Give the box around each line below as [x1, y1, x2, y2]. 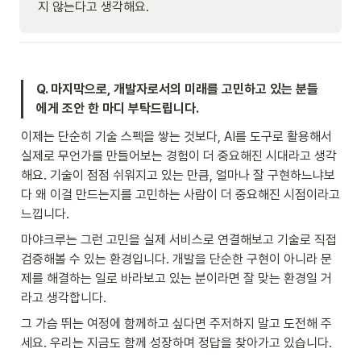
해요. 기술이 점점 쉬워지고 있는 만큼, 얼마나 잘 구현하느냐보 [21, 167, 335, 183]
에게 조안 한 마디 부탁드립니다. [36, 100, 199, 116]
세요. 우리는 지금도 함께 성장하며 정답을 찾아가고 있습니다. [21, 334, 332, 351]
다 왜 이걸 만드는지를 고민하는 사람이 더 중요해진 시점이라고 [21, 186, 340, 202]
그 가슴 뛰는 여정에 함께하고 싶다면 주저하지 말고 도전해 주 [21, 315, 332, 331]
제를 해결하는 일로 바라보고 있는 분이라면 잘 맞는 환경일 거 [21, 270, 332, 286]
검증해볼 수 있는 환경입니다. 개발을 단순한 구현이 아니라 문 [21, 251, 332, 267]
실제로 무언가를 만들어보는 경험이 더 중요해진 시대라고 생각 [21, 147, 337, 164]
